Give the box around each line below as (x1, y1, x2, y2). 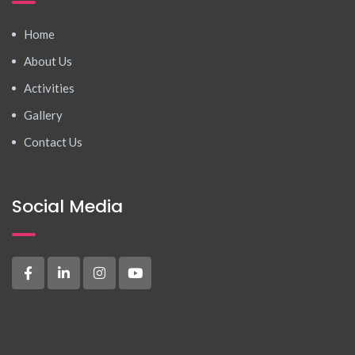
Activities (24, 81, 74, 96)
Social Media (12, 194, 123, 219)
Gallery (24, 108, 63, 123)
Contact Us (24, 135, 82, 150)
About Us (24, 54, 72, 69)
